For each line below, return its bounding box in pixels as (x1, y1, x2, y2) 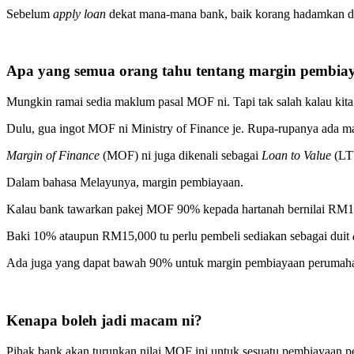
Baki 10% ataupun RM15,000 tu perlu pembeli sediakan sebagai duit (6, 229, 352, 243)
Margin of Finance (6, 149, 103, 163)
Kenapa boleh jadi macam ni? (6, 311, 202, 329)
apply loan (53, 6, 109, 21)
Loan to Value (262, 149, 334, 163)
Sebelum (6, 6, 53, 21)
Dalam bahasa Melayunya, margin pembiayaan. (6, 175, 243, 190)
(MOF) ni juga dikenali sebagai (103, 149, 262, 163)
